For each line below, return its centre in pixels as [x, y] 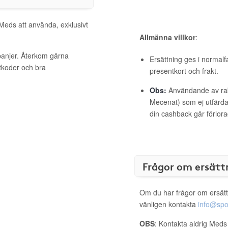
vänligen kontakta [169, 204]
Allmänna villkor [167, 37]
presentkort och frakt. [184, 71]
